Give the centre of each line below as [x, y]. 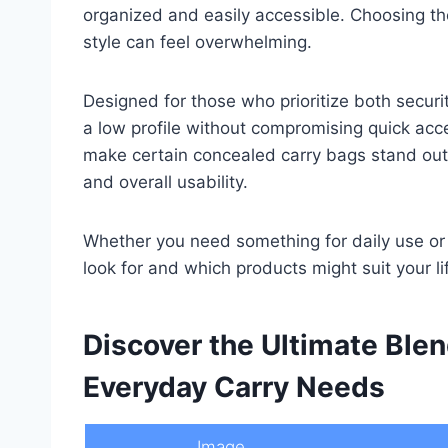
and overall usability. [165, 181]
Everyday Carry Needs [234, 386]
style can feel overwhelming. [197, 41]
